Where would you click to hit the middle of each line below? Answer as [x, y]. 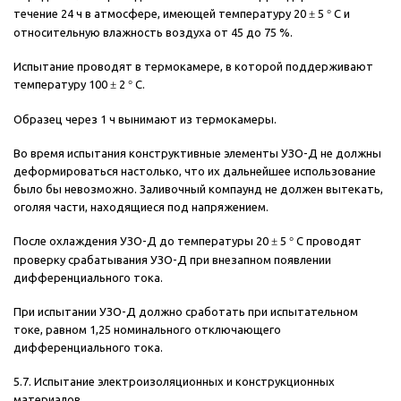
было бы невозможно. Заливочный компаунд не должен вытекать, [198, 189]
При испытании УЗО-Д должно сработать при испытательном [186, 312]
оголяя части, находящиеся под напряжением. [141, 207]
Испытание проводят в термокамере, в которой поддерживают [193, 67]
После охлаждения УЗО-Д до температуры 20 [142, 241]
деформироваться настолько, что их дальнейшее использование [195, 171]
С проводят [328, 241]
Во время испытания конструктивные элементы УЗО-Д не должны [197, 154]
